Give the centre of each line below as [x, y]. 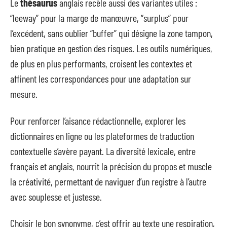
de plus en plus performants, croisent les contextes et [101, 63]
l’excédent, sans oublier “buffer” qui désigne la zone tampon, [111, 33]
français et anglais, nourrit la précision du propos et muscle [111, 166]
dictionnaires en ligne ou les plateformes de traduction [102, 136]
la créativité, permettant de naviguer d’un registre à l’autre [108, 181]
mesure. [24, 94]
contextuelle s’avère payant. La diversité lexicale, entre [103, 151]
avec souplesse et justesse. [56, 196]
